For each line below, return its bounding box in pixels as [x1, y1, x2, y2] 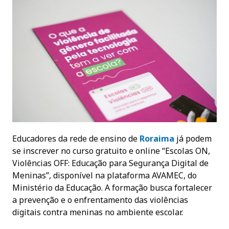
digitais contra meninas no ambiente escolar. [12, 207, 183, 218]
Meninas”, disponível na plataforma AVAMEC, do [12, 170, 197, 181]
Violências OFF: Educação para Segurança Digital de [12, 157, 209, 169]
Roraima [138, 133, 174, 145]
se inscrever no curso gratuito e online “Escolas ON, [12, 145, 210, 157]
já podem [174, 133, 212, 145]
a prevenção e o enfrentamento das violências [12, 194, 188, 206]
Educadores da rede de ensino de [12, 133, 138, 145]
